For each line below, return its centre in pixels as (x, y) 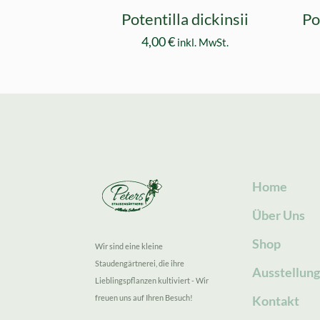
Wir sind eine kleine (129, 246)
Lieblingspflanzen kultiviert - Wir (152, 280)
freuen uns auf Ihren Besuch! (144, 297)
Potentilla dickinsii (185, 19)
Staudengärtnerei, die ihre (140, 263)
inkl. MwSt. (202, 42)
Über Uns (279, 215)
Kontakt (276, 300)
